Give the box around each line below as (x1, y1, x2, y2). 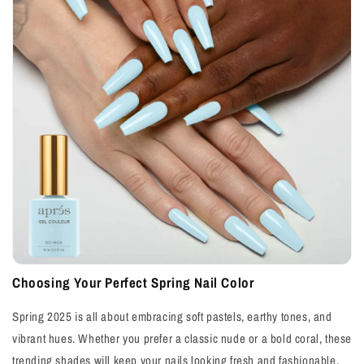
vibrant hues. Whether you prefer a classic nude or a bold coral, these (12, 330, 353, 347)
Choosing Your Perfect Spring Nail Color (12, 273, 254, 292)
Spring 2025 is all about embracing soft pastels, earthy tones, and (12, 308, 332, 325)
